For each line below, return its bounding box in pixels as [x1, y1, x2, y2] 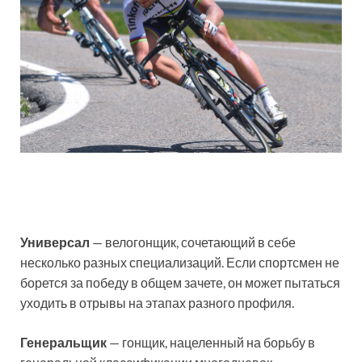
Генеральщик [20, 334, 109, 350]
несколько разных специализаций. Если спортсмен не [20, 254, 339, 270]
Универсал [20, 234, 90, 250]
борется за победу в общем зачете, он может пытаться [20, 274, 340, 290]
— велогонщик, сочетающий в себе [90, 234, 296, 250]
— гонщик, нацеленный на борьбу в [109, 334, 315, 350]
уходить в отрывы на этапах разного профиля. [20, 294, 294, 310]
